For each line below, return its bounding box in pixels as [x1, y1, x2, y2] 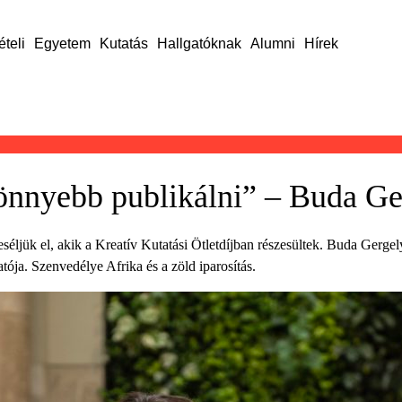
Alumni [249, 36, 295, 51]
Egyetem [33, 36, 91, 51]
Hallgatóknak [156, 36, 241, 51]
